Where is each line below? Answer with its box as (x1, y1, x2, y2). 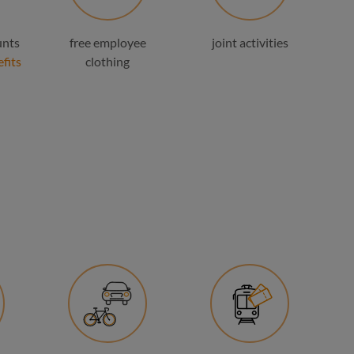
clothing (85, 54, 130, 69)
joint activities (211, 35, 288, 50)
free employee (69, 35, 146, 50)
